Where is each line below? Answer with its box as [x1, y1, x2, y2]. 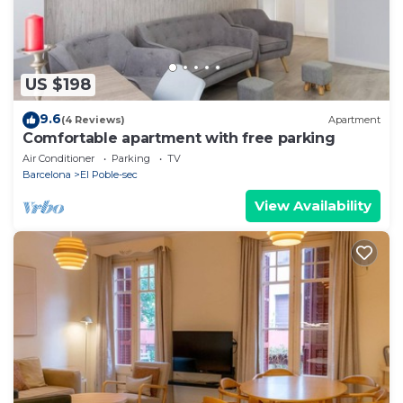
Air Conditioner [22, 151, 94, 165]
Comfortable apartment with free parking [22, 129, 336, 147]
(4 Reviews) [61, 113, 125, 127]
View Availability [255, 196, 372, 214]
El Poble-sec [80, 167, 138, 181]
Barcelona [22, 167, 71, 181]
